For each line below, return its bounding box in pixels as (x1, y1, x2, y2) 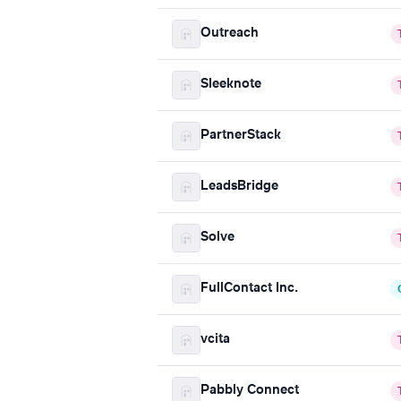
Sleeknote (200, 78, 261, 91)
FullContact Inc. (200, 282, 298, 295)
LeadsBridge (200, 180, 278, 193)
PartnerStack (200, 129, 281, 142)
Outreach (200, 27, 259, 40)
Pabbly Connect (200, 384, 299, 397)
